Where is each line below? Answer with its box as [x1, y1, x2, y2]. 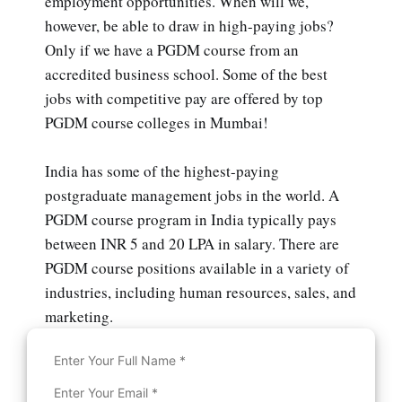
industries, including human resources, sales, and [45, 281, 356, 302]
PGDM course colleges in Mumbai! [45, 111, 268, 133]
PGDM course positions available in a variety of [45, 257, 349, 278]
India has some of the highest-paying [45, 160, 279, 181]
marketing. [45, 305, 113, 327]
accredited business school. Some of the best [45, 63, 328, 84]
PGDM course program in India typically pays [45, 208, 336, 230]
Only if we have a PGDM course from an [45, 39, 299, 60]
